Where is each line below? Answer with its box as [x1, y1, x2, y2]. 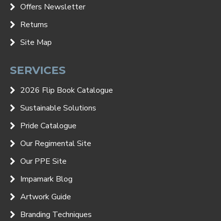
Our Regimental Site [20, 138, 91, 149]
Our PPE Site [20, 155, 67, 167]
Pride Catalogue [20, 120, 76, 131]
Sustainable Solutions [20, 102, 96, 113]
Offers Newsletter [20, 1, 85, 12]
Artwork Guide [20, 191, 71, 202]
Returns [20, 19, 48, 30]
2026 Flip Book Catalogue [20, 84, 113, 96]
